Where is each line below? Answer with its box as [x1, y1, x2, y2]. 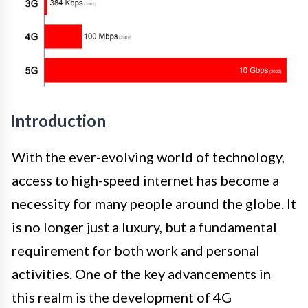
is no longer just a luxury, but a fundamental [12, 219, 277, 236]
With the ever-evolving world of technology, [12, 148, 285, 166]
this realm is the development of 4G [12, 289, 232, 306]
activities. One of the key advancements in [12, 265, 271, 283]
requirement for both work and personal [12, 242, 260, 259]
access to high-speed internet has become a [12, 172, 279, 189]
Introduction [10, 111, 106, 131]
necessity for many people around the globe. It [12, 195, 296, 212]
